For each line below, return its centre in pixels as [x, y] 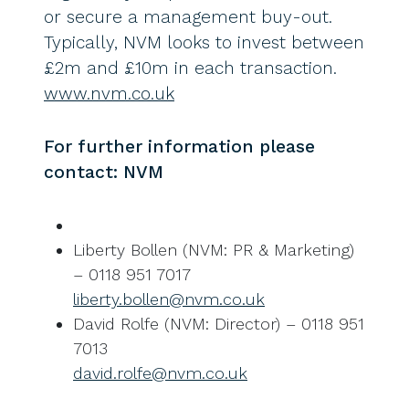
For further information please [179, 147]
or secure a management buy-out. [188, 17]
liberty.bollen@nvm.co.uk [169, 299]
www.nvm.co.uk [109, 94]
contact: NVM [104, 173]
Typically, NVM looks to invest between [204, 43]
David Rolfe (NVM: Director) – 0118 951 [219, 324]
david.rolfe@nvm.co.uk [160, 373]
